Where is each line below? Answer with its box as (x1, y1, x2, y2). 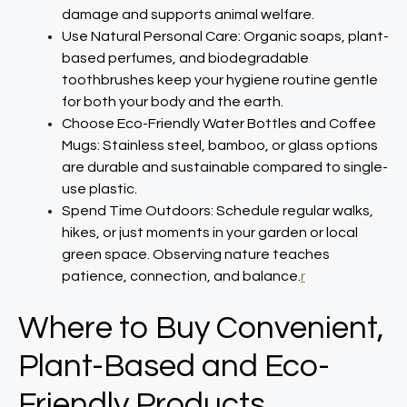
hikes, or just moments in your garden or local (62, 225, 358, 240)
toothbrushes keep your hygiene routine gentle (62, 73, 378, 87)
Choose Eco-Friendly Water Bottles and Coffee (62, 116, 376, 131)
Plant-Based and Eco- (18, 350, 330, 382)
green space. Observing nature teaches (62, 247, 330, 262)
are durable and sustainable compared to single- (62, 160, 388, 174)
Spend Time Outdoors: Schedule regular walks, (62, 203, 373, 218)
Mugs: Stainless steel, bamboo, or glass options (62, 138, 378, 153)
